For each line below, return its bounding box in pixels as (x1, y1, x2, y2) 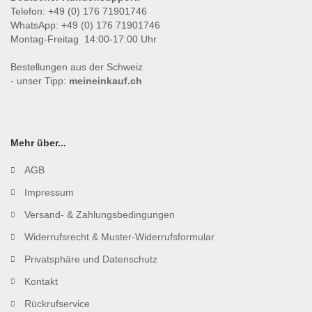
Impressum (24, 187, 74, 198)
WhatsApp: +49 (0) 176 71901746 (10, 19, 160, 31)
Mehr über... (10, 137, 66, 149)
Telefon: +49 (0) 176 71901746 (10, 6, 147, 17)
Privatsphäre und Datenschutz (24, 253, 157, 265)
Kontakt (24, 276, 58, 288)
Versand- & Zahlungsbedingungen (24, 209, 175, 221)
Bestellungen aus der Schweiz (10, 61, 143, 73)
